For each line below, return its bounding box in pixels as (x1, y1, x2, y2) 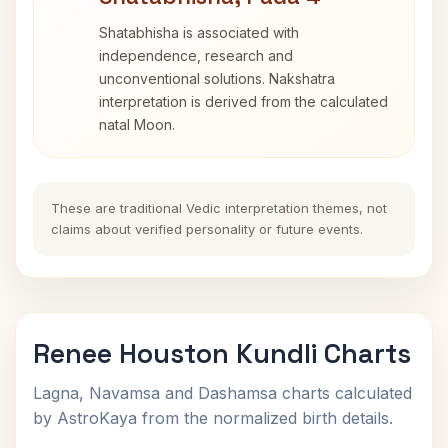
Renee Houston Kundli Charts (33, 336, 411, 371)
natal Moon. (99, 116, 175, 133)
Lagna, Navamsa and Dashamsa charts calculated (33, 383, 412, 403)
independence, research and (99, 47, 293, 64)
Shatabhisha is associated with (99, 24, 299, 41)
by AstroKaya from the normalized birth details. (33, 408, 393, 428)
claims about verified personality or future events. (51, 221, 363, 237)
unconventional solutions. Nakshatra (99, 70, 335, 87)
